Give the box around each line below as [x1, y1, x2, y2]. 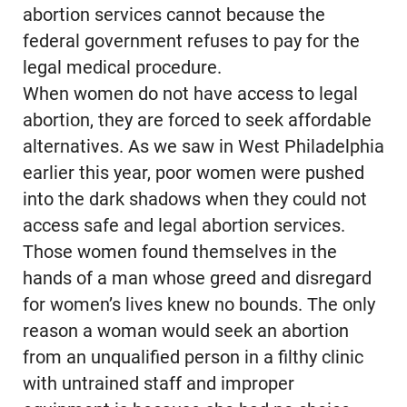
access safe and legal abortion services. [22, 215, 345, 237]
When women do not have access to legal [22, 84, 358, 105]
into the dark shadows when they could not [22, 189, 367, 211]
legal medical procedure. [22, 57, 222, 79]
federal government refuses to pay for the [22, 31, 360, 53]
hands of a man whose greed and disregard [22, 268, 372, 290]
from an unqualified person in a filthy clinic [22, 347, 363, 369]
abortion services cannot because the [22, 5, 325, 26]
